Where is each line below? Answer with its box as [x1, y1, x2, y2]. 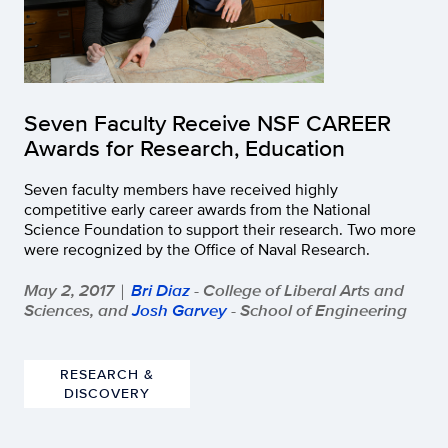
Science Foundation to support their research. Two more [24, 217, 416, 241]
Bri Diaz [131, 277, 190, 302]
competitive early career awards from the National [24, 197, 371, 221]
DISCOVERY [64, 382, 150, 403]
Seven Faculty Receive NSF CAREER [24, 105, 391, 139]
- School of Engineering [227, 297, 407, 322]
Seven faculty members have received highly [24, 177, 338, 201]
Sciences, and [24, 297, 132, 322]
